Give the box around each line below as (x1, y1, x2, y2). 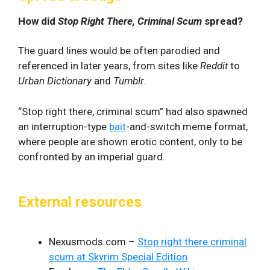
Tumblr (113, 75, 144, 87)
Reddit (200, 60, 228, 72)
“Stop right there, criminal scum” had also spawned (18, 105, 248, 118)
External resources (18, 193, 142, 210)
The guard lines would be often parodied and (18, 45, 220, 57)
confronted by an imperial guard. (18, 150, 165, 163)
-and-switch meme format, (126, 120, 248, 133)
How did (18, 15, 58, 27)
